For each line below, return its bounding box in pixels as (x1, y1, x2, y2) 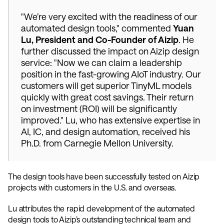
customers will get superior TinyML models (21, 80, 191, 91)
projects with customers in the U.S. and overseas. (8, 182, 178, 192)
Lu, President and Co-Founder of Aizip (21, 34, 178, 45)
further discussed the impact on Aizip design (21, 45, 199, 56)
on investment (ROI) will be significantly (21, 103, 177, 114)
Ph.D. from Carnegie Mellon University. (21, 137, 175, 148)
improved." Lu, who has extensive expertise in (21, 114, 200, 125)
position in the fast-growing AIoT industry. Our (21, 68, 201, 79)
